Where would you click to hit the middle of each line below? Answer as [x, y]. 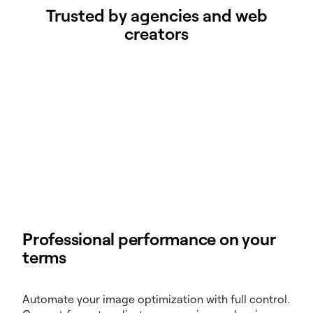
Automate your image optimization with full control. [156, 299]
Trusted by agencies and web [156, 15]
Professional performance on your [149, 239]
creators [156, 33]
